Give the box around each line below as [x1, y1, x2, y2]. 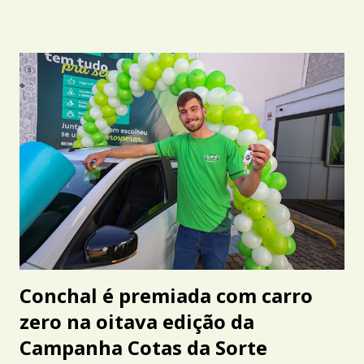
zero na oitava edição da [19, 307, 254, 335]
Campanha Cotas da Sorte [19, 333, 267, 361]
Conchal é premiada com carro [19, 281, 313, 309]
